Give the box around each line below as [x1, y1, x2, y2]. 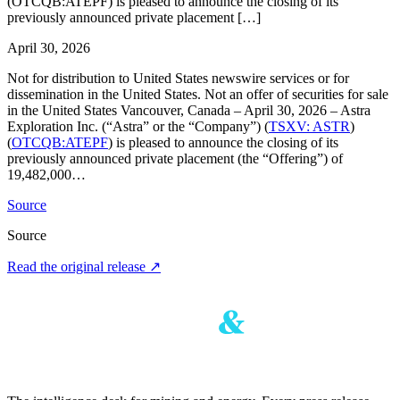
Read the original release [7, 258, 149, 274]
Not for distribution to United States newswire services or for [7, 70, 349, 86]
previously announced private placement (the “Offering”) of [7, 150, 343, 166]
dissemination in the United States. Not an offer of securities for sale [7, 86, 388, 102]
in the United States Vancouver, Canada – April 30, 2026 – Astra [7, 102, 371, 118]
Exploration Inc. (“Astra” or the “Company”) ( [7, 118, 269, 134]
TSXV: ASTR [269, 118, 350, 134]
